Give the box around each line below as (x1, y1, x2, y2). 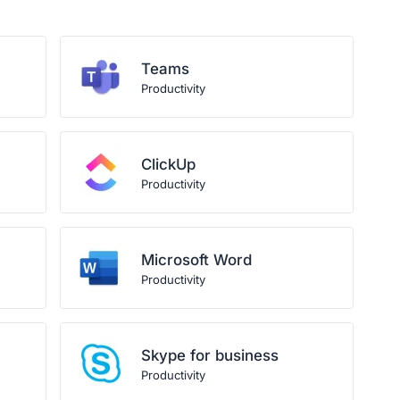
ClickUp (141, 155, 196, 173)
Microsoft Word (141, 251, 253, 269)
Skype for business (141, 346, 279, 364)
